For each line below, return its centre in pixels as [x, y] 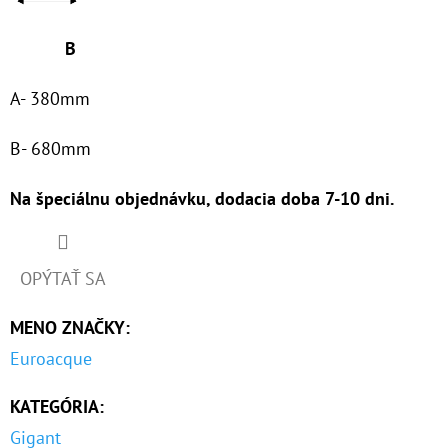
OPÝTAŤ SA [63, 279]
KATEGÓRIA [54, 407]
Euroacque [51, 359]
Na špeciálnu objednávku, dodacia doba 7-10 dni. [202, 199]
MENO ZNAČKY [67, 328]
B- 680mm [50, 149]
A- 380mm [50, 99]
